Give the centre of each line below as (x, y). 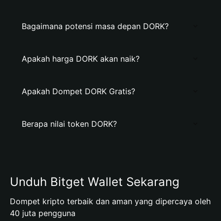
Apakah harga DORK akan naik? (81, 59)
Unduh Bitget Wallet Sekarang (95, 182)
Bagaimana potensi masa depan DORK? (95, 26)
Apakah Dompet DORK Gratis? (78, 91)
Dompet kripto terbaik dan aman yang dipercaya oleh (110, 201)
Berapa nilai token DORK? (69, 124)
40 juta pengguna (43, 213)
